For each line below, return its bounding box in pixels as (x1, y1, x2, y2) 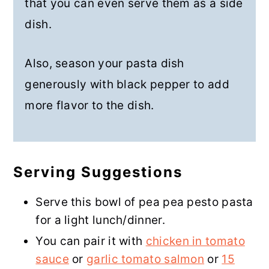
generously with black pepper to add (25, 77, 229, 92)
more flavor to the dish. (25, 98, 154, 113)
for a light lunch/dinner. (35, 213, 165, 228)
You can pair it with (35, 234, 146, 249)
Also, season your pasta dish (25, 56, 184, 71)
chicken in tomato (145, 234, 245, 249)
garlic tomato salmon (86, 252, 205, 267)
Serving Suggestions (13, 163, 183, 181)
